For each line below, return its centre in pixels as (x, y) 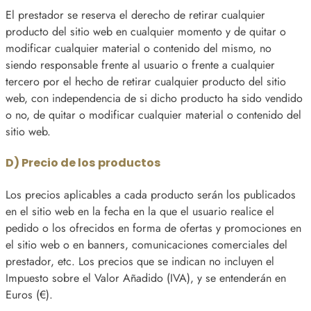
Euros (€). (29, 294)
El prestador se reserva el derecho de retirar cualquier (135, 15)
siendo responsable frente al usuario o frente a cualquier (140, 65)
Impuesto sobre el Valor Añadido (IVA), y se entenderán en (146, 278)
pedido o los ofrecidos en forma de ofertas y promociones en (153, 228)
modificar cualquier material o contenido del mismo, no (138, 48)
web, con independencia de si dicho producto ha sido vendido (154, 98)
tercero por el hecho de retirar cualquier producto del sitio (146, 81)
